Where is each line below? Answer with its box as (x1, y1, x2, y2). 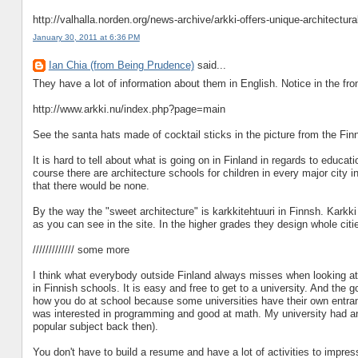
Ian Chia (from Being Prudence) (48, 59, 194, 72)
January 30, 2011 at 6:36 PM (32, 32, 140, 42)
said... (193, 59, 226, 72)
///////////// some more (32, 243, 129, 256)
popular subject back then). (32, 320, 158, 332)
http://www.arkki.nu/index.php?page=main (32, 102, 225, 115)
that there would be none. (32, 179, 149, 192)
